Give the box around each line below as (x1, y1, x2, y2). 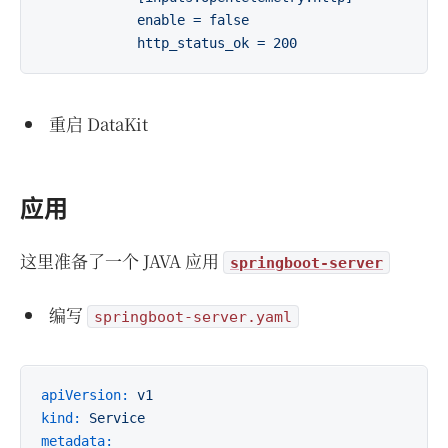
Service (89, 410, 145, 426)
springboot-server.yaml (93, 308, 292, 325)
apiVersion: (41, 387, 129, 403)
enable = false (41, 12, 249, 28)
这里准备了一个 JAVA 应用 (20, 248, 223, 273)
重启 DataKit (48, 111, 148, 136)
